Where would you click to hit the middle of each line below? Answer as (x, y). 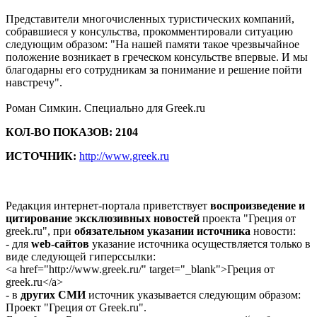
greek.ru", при (40, 231)
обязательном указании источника (162, 231)
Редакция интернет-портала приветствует (108, 206)
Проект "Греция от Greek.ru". (76, 308)
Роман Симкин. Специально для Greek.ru (105, 108)
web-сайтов (60, 244)
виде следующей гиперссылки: (81, 257)
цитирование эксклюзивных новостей (103, 219)
